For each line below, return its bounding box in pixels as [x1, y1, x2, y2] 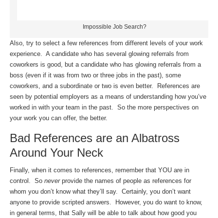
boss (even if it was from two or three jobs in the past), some [10, 72, 181, 79]
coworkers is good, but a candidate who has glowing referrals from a [10, 61, 201, 69]
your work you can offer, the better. [10, 114, 108, 122]
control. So [10, 177, 44, 185]
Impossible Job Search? [82, 23, 146, 31]
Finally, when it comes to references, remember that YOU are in [10, 166, 189, 174]
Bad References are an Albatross [10, 131, 180, 145]
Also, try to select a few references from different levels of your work [10, 39, 203, 47]
